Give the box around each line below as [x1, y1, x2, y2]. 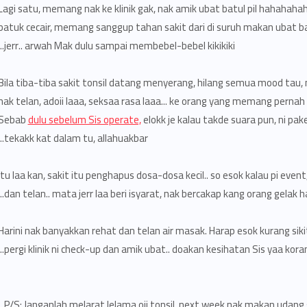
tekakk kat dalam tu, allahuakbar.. [3, 128, 148, 148]
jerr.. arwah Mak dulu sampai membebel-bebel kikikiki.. [3, 36, 235, 56]
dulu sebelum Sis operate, [27, 110, 141, 130]
